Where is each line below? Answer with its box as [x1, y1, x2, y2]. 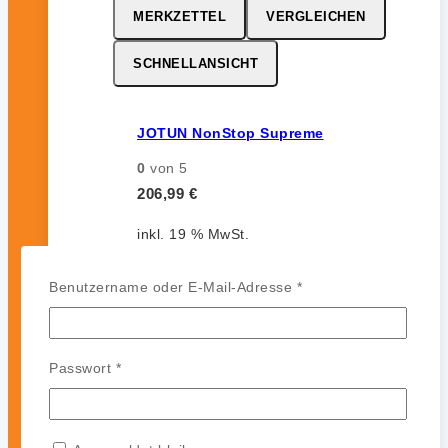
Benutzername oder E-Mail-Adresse [49, 278, 297, 295]
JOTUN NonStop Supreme [137, 125, 324, 142]
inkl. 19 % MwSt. [137, 225, 249, 242]
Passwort [49, 360, 116, 377]
